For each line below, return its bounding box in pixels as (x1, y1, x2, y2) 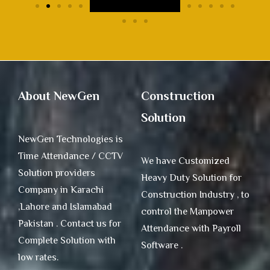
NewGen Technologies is (18, 133, 123, 145)
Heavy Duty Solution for (141, 172, 242, 183)
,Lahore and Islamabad (18, 201, 112, 212)
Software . (141, 239, 183, 251)
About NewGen (18, 89, 99, 102)
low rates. (18, 251, 58, 263)
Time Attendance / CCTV (18, 150, 123, 162)
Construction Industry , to (141, 189, 250, 200)
